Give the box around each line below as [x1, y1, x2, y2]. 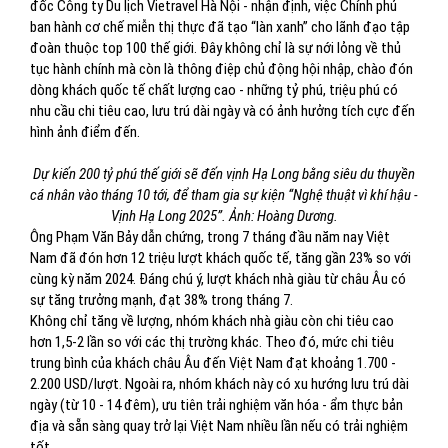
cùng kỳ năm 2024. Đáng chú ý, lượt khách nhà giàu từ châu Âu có [30, 270, 406, 288]
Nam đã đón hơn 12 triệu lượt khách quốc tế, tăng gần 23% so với [30, 249, 411, 267]
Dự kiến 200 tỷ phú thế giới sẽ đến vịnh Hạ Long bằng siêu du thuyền [33, 165, 415, 183]
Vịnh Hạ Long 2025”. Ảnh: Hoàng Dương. [110, 207, 338, 225]
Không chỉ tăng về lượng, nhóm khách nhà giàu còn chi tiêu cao [30, 312, 394, 330]
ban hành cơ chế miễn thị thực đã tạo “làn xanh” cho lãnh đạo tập [30, 18, 410, 36]
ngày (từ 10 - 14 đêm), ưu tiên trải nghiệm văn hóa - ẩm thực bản [30, 396, 403, 414]
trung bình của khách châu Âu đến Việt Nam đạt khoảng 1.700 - [30, 354, 396, 372]
